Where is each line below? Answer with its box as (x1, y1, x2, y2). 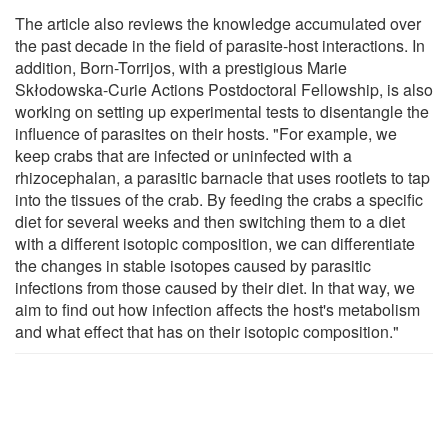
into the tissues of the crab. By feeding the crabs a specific (15, 187, 423, 211)
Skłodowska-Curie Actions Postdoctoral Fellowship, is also (15, 77, 433, 101)
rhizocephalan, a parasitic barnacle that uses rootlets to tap (15, 165, 430, 189)
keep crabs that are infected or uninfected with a (15, 143, 352, 167)
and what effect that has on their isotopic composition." (15, 319, 399, 343)
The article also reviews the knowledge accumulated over (15, 11, 421, 35)
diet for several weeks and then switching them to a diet (15, 209, 405, 233)
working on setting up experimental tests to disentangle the (15, 99, 429, 123)
